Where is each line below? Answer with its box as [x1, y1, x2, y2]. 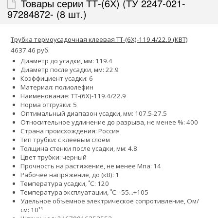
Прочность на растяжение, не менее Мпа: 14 [20, 162, 161, 171]
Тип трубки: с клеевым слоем [20, 135, 110, 145]
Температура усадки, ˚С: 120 [20, 179, 109, 188]
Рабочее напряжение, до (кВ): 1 [20, 170, 119, 180]
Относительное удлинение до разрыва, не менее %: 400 [20, 118, 198, 127]
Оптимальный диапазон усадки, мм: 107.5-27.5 [20, 109, 167, 118]
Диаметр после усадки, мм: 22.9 [20, 65, 119, 74]
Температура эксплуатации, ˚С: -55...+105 [20, 188, 148, 197]
